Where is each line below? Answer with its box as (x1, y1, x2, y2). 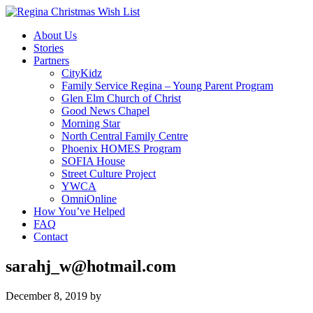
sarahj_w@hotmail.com (6, 256, 176, 275)
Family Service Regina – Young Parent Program (61, 80, 273, 92)
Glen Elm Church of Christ (61, 92, 181, 104)
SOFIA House (61, 155, 125, 167)
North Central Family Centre (61, 130, 188, 142)
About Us (34, 29, 77, 41)
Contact (34, 231, 68, 242)
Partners (34, 54, 69, 66)
